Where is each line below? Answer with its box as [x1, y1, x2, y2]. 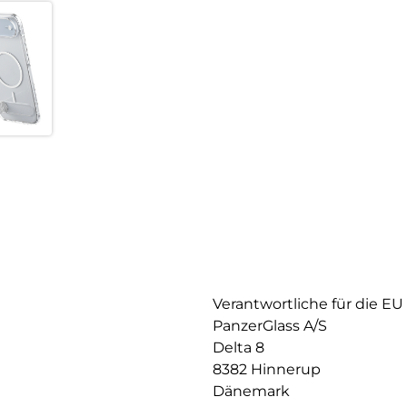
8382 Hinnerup [213, 361, 321, 379]
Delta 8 [213, 339, 264, 357]
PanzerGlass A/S [213, 317, 327, 335]
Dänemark [213, 382, 290, 401]
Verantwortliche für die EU [213, 295, 403, 313]
